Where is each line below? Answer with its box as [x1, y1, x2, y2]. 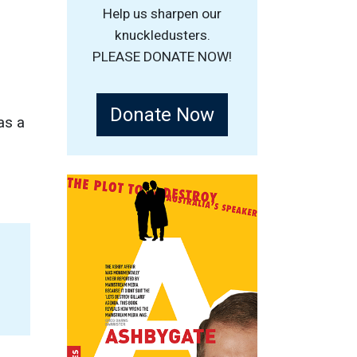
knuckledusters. [114, 26, 210, 43]
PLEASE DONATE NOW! [92, 48, 232, 65]
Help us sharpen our [103, 5, 222, 22]
